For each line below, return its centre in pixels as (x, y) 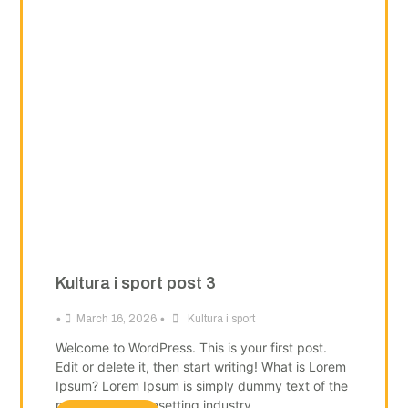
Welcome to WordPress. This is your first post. (191, 348)
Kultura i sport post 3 (135, 284)
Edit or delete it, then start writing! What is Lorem (200, 367)
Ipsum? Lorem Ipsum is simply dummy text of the (201, 386)
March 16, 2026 (116, 319)
